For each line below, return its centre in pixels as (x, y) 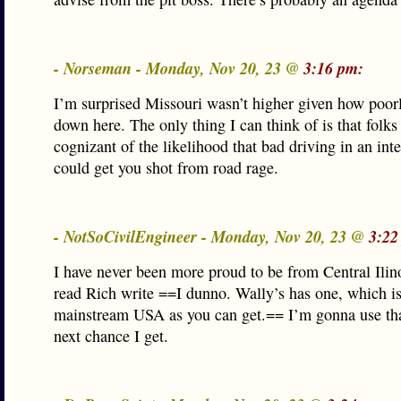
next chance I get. (111, 336)
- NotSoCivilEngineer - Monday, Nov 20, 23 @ (211, 236)
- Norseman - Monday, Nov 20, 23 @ (179, 68)
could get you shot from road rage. (166, 167)
